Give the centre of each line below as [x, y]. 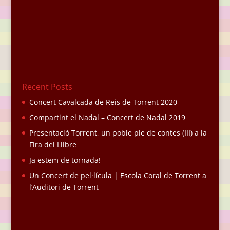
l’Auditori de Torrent [64, 187]
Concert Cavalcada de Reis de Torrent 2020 [103, 102]
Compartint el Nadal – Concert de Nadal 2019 [107, 118]
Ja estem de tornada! [65, 160]
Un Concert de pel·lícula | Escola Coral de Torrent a [118, 176]
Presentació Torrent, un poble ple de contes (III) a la [118, 133]
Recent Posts [47, 87]
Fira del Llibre [53, 145]
